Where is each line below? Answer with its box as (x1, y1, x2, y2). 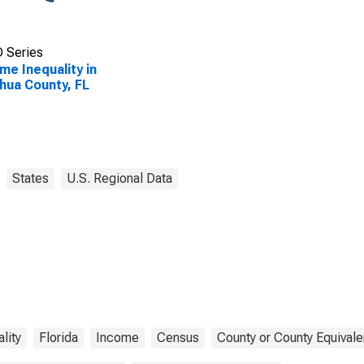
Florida (39, 330, 78, 345)
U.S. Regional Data (67, 171, 172, 186)
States (12, 171, 49, 186)
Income (96, 330, 139, 345)
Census (157, 330, 199, 345)
